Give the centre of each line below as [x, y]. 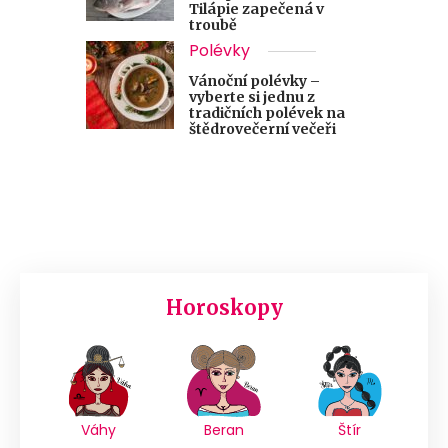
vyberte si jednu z [252, 96]
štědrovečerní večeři [262, 128]
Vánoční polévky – [254, 80]
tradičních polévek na [267, 112]
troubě [213, 24]
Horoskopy [224, 307]
